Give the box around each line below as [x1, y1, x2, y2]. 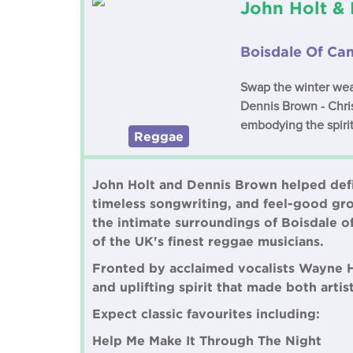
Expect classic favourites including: [92, 307, 320, 321]
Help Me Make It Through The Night [92, 333, 321, 347]
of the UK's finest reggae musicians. [92, 234, 324, 248]
